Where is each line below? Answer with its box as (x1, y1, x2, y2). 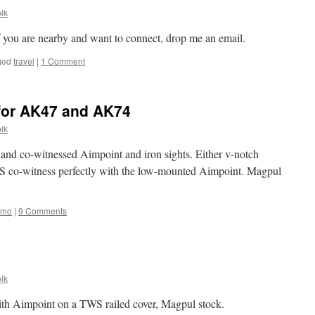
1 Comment (41, 55, 85, 67)
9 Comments (18, 205, 67, 217)
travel (13, 55, 34, 67)
